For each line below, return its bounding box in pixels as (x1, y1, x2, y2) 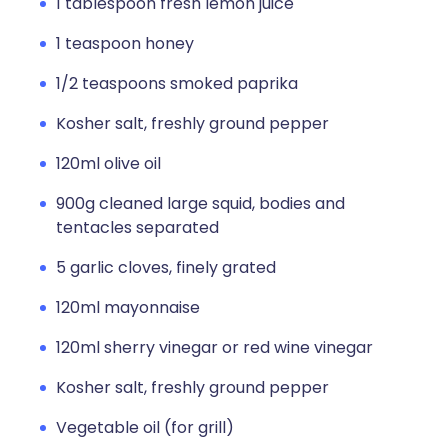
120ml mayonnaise (56, 296, 200, 319)
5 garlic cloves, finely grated (56, 256, 276, 279)
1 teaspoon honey (56, 32, 194, 55)
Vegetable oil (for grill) (56, 416, 234, 439)
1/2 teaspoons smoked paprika (56, 72, 298, 95)
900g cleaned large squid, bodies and (56, 192, 345, 215)
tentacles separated (56, 216, 219, 239)
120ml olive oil (56, 152, 161, 175)
